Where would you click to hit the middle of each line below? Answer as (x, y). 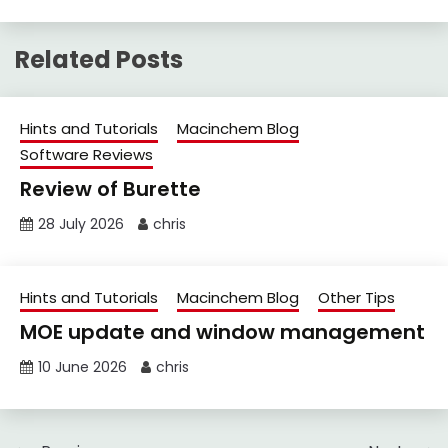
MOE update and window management (222, 332)
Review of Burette (110, 189)
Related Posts (99, 59)
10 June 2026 (82, 367)
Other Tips (356, 298)
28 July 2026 (81, 224)
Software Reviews (86, 155)
